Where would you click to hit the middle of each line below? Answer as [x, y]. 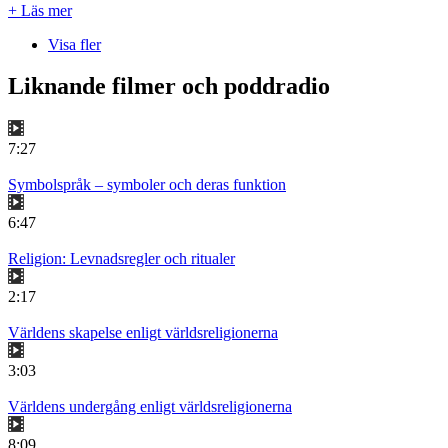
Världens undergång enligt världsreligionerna [150, 407]
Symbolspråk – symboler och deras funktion [147, 185]
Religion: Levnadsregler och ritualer [121, 259]
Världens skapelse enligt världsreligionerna [143, 333]
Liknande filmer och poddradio [169, 86]
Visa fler [74, 44]
